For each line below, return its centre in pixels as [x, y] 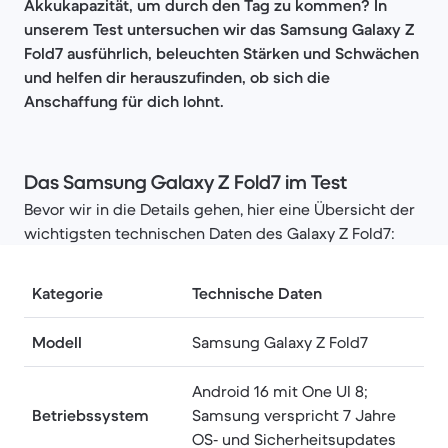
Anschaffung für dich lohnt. [124, 101]
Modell [57, 342]
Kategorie [67, 293]
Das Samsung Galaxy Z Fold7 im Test [185, 182]
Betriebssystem [90, 415]
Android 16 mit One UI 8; [280, 391]
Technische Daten [257, 293]
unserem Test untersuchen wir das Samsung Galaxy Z [219, 29]
